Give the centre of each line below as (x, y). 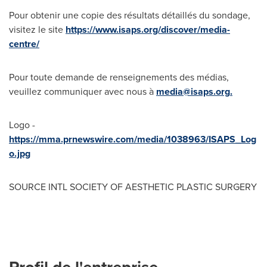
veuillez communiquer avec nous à (83, 91)
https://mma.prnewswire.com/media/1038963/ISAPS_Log (133, 139)
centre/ (24, 44)
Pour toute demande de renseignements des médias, (119, 77)
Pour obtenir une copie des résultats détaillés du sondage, (130, 15)
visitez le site (37, 30)
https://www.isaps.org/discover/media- (148, 30)
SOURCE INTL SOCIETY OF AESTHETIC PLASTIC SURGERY (133, 187)
